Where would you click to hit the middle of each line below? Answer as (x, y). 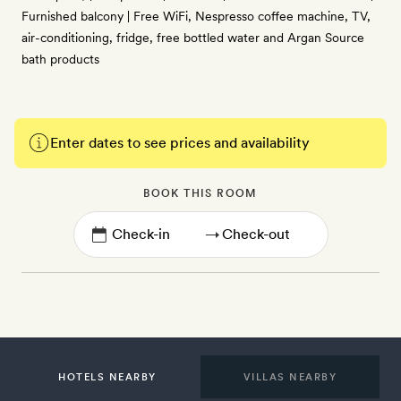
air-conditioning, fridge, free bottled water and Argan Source (193, 38)
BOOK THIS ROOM (200, 193)
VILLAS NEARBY (290, 377)
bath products (60, 59)
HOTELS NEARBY (107, 377)
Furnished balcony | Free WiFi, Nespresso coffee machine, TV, (196, 16)
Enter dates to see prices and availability (180, 143)
